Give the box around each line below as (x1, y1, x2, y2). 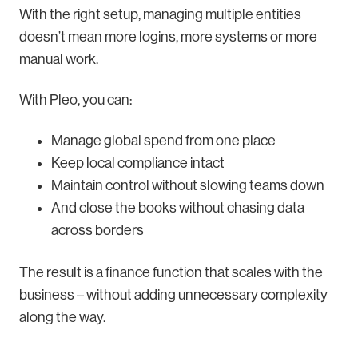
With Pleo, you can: (19, 92, 132, 109)
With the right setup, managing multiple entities (19, 6, 301, 23)
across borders (51, 222, 144, 239)
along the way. (19, 309, 105, 326)
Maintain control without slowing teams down (51, 177, 324, 194)
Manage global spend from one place (51, 133, 276, 149)
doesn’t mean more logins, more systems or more (19, 29, 317, 46)
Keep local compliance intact (51, 155, 225, 172)
